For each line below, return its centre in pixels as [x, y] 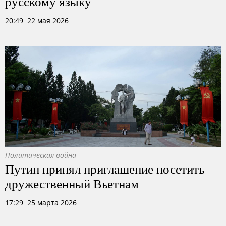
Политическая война [41, 155]
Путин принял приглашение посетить [105, 168]
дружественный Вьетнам [72, 183]
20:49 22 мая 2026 [37, 20]
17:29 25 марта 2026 [41, 203]
